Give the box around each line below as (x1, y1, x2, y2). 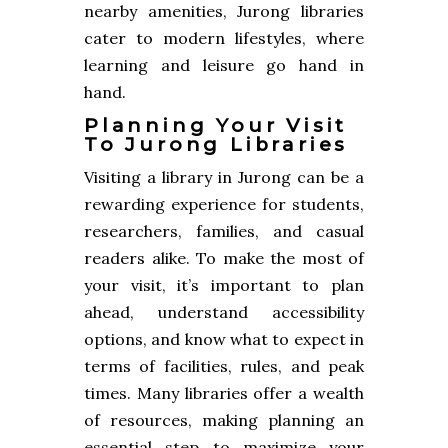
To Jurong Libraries (84, 132, 349, 156)
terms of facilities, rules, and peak (84, 355, 364, 376)
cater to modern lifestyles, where (84, 27, 364, 48)
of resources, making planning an (84, 409, 364, 430)
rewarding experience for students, (84, 193, 364, 214)
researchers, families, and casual (84, 220, 364, 241)
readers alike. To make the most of (84, 247, 364, 268)
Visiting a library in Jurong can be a (84, 166, 364, 187)
